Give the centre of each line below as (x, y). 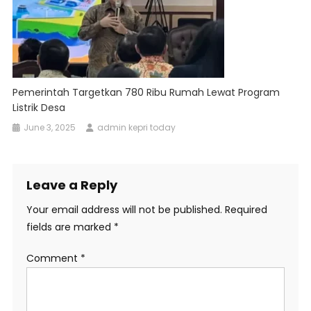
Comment (53, 259)
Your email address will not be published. (124, 210)
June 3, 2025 (50, 128)
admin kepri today (137, 128)
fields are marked (70, 227)
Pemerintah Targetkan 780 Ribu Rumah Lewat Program (146, 93)
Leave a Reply (72, 185)
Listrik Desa (39, 108)
